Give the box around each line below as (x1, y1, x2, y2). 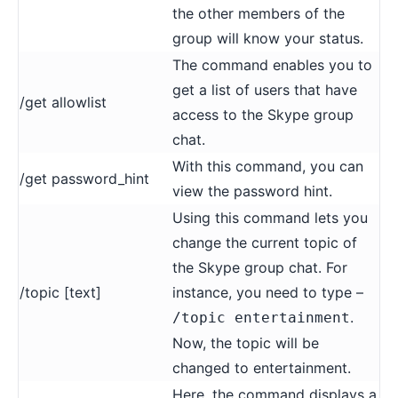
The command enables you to (172, 55, 372, 74)
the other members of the (172, 4, 345, 22)
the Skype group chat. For (172, 258, 347, 276)
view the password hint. (172, 181, 332, 200)
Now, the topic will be (172, 333, 319, 352)
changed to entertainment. (172, 358, 351, 377)
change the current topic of (172, 233, 357, 251)
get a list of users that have (172, 80, 357, 99)
